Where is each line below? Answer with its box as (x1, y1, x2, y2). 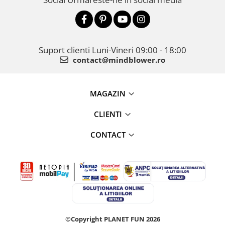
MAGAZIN (90, 88, 126, 98)
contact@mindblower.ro (71, 55, 165, 65)
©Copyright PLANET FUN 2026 (65, 214, 160, 223)
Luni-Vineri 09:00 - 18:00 (92, 44, 186, 56)
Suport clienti (39, 44, 92, 56)
